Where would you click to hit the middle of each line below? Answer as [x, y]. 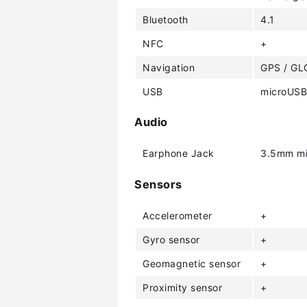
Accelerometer [177, 216]
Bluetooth [165, 19]
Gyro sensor [171, 240]
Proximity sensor [182, 287]
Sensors [158, 184]
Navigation [169, 67]
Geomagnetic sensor [192, 263]
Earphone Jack [179, 153]
